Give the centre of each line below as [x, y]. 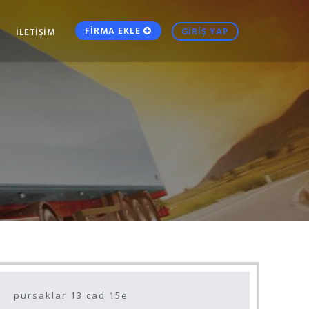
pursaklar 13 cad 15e [71, 295]
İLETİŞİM [35, 32]
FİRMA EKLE [114, 30]
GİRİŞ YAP [205, 31]
